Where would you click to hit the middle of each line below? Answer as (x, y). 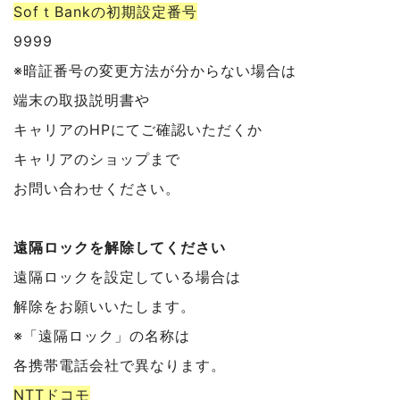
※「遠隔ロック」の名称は (102, 335)
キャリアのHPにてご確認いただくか (138, 129)
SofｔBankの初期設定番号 (105, 11)
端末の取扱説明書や (82, 100)
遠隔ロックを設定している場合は (127, 276)
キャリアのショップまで (97, 158)
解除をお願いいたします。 (104, 306)
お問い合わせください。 (97, 188)
